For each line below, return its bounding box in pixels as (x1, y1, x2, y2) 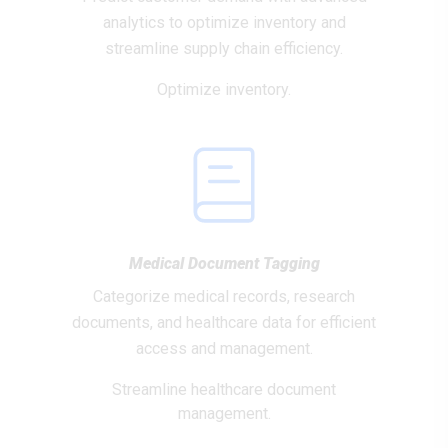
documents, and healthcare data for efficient (72, 313, 376, 332)
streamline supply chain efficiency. (105, 39, 343, 58)
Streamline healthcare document (112, 380, 336, 399)
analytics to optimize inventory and (102, 13, 346, 32)
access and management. (135, 339, 313, 358)
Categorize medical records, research (93, 287, 355, 306)
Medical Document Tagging (128, 254, 320, 273)
